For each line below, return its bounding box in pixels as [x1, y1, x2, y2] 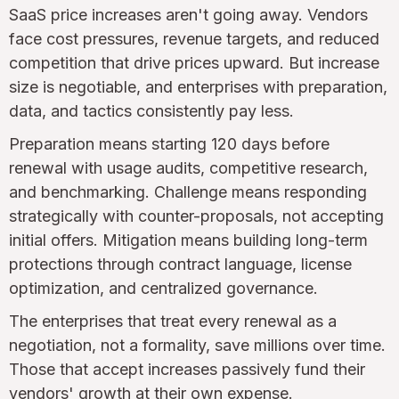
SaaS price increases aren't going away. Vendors [9, 4, 368, 24]
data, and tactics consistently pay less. [9, 101, 294, 120]
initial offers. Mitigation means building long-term [9, 230, 368, 249]
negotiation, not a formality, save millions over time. [9, 335, 386, 354]
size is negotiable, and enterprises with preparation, [9, 77, 387, 96]
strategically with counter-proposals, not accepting [9, 206, 384, 225]
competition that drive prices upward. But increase [9, 53, 379, 72]
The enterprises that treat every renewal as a [9, 311, 337, 330]
